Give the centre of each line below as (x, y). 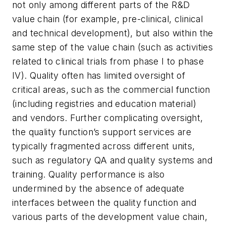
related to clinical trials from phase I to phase (108, 62)
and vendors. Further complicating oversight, (108, 118)
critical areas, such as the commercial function (111, 90)
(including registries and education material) (104, 104)
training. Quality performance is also (89, 175)
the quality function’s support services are (102, 132)
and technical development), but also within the (113, 33)
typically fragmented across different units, (104, 146)
